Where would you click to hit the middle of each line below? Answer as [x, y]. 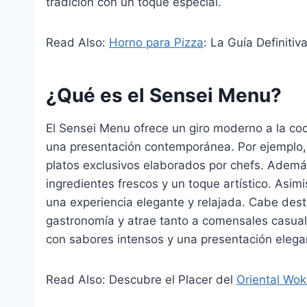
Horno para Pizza [156, 42]
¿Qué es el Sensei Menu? [164, 95]
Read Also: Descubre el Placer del [141, 279]
